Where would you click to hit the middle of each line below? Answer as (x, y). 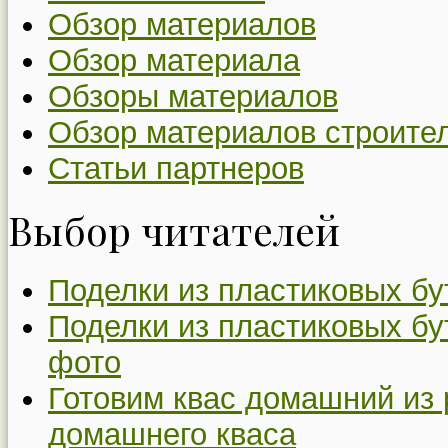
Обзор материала (174, 60)
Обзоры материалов (193, 96)
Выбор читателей (174, 230)
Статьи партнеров (176, 168)
